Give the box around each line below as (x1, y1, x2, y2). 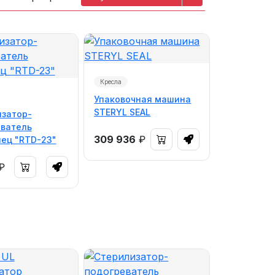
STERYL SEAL (94, 107, 151, 117)
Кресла (100, 78, 122, 85)
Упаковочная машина (94, 94, 192, 104)
